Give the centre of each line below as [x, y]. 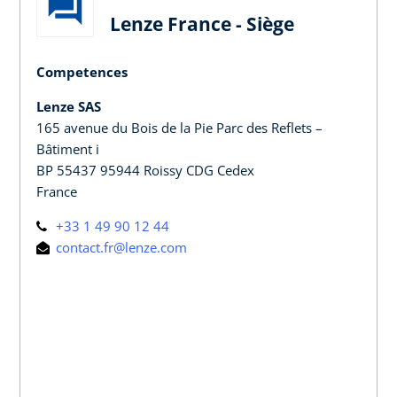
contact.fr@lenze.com [120, 247]
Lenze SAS [69, 106]
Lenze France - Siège [202, 23]
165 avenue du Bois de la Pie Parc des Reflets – [179, 127]
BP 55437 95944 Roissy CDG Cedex [145, 170]
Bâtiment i [68, 148]
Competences [82, 71]
